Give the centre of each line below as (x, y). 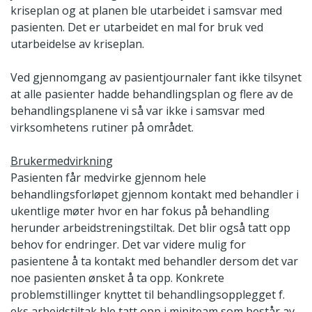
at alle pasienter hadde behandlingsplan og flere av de (152, 94)
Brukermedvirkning (62, 161)
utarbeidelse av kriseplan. (77, 44)
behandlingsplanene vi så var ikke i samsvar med (138, 111)
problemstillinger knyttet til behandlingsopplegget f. (148, 295)
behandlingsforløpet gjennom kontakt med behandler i (155, 195)
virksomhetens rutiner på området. (102, 128)
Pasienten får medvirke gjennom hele (108, 178)
